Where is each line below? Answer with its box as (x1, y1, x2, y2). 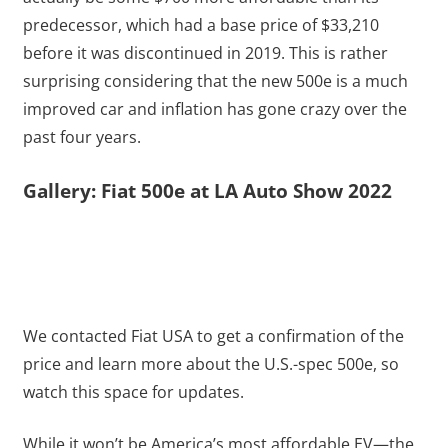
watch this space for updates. (22, 380, 244, 403)
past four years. (22, 126, 141, 148)
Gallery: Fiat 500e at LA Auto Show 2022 (22, 178, 392, 203)
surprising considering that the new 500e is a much (22, 70, 408, 92)
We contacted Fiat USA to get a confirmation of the (22, 324, 404, 347)
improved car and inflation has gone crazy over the (22, 98, 407, 120)
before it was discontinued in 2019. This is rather (22, 42, 388, 64)
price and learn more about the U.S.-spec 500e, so (22, 352, 399, 375)
